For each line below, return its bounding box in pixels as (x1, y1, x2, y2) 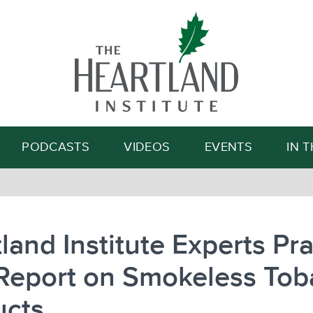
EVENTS (204, 141, 252, 154)
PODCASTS (22, 141, 90, 154)
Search (209, 73, 235, 82)
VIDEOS (124, 141, 170, 154)
